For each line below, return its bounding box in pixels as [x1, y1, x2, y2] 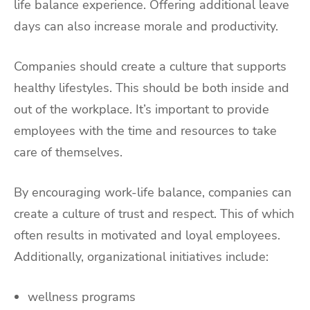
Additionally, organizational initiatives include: [14, 248, 268, 266]
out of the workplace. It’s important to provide [14, 101, 269, 118]
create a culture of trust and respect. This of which [14, 206, 294, 223]
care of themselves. [14, 144, 122, 161]
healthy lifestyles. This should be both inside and [14, 80, 289, 97]
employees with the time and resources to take [14, 122, 277, 140]
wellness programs [28, 288, 136, 305]
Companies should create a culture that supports [14, 58, 286, 75]
